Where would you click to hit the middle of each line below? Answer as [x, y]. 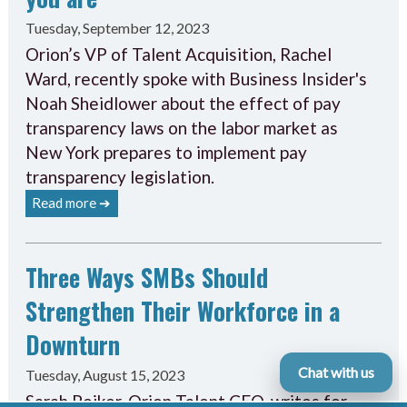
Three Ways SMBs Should [146, 278]
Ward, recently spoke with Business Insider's [196, 78]
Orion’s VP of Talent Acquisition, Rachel [178, 54]
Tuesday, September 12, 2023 [117, 27]
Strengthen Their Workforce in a [182, 311]
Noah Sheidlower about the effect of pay [183, 103]
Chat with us [336, 372]
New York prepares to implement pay [166, 152]
